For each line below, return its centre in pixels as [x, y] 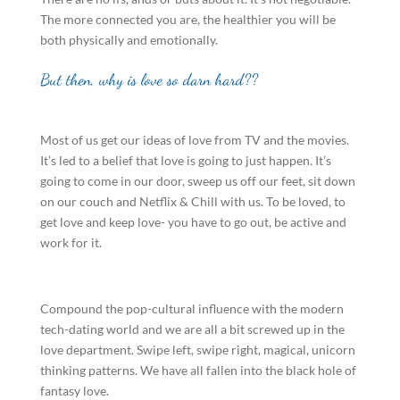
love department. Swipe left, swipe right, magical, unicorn [197, 350]
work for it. [71, 242]
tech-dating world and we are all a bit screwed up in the [192, 329]
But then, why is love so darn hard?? [149, 79]
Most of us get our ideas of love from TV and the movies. [194, 140]
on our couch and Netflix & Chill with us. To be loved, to [192, 201]
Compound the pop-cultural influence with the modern [192, 308]
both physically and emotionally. [129, 40]
